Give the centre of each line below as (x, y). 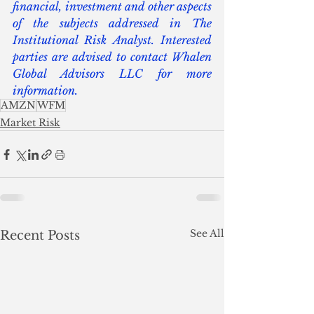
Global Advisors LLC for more (112, 74)
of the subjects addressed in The (112, 23)
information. (45, 91)
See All (207, 234)
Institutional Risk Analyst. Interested (112, 40)
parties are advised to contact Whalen (112, 57)
